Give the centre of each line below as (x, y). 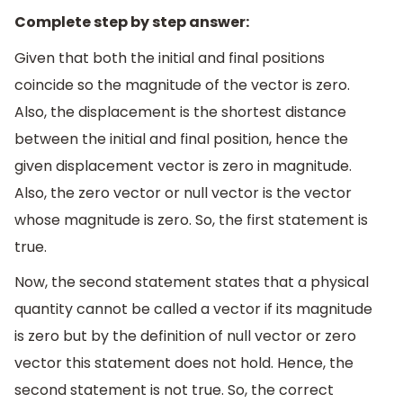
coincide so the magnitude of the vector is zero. (182, 85)
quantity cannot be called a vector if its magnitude (193, 309)
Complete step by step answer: (132, 22)
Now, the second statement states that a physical (192, 282)
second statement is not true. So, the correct (174, 390)
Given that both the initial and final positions (170, 58)
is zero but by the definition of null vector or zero (185, 336)
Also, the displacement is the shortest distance (180, 112)
